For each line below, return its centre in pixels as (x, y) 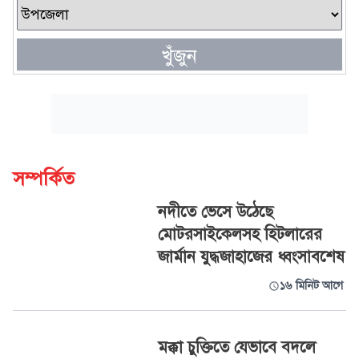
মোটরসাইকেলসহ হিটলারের (240, 234)
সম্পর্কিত (44, 179)
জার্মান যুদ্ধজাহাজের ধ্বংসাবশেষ (251, 257)
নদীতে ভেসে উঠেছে (215, 212)
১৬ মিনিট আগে (311, 286)
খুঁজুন (179, 56)
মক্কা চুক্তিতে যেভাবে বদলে (236, 347)
